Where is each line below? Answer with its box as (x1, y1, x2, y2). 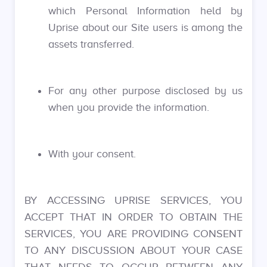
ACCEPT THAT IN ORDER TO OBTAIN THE (24, 211, 243, 223)
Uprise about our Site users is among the (48, 21, 243, 33)
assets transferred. (48, 38, 134, 50)
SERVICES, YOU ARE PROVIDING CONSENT (24, 228, 243, 240)
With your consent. (48, 148, 136, 160)
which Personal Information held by (48, 5, 243, 17)
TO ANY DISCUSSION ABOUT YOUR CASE (24, 244, 243, 256)
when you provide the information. (48, 101, 209, 113)
